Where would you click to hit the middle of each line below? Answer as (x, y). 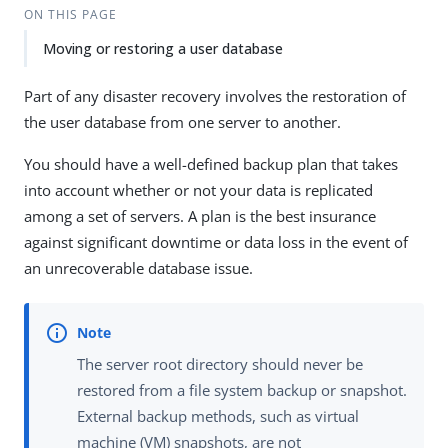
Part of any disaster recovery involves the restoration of (215, 96)
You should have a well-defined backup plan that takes (211, 164)
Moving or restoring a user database (163, 48)
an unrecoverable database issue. (138, 268)
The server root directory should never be (220, 364)
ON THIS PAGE (70, 14)
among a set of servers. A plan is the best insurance (200, 216)
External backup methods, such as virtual (218, 416)
